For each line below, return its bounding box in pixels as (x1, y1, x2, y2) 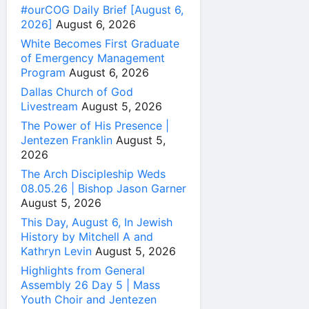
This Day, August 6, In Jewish (21, 215, 172, 229)
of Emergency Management (21, 50, 165, 65)
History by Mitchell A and (21, 229, 153, 243)
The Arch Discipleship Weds (21, 166, 166, 181)
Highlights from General (21, 263, 145, 277)
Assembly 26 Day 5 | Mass (21, 277, 160, 292)
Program (21, 65, 66, 79)
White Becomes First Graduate (21, 36, 179, 50)
